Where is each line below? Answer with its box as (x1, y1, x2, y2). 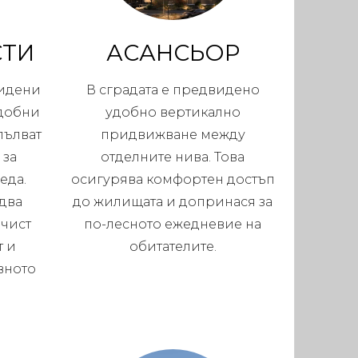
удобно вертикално (105, 105, 241, 121)
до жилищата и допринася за (73, 194, 273, 210)
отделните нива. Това (101, 149, 245, 165)
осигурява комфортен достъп (70, 172, 275, 188)
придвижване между (100, 127, 245, 143)
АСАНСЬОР (105, 39, 240, 67)
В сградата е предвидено (86, 82, 260, 98)
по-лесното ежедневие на (84, 217, 262, 233)
